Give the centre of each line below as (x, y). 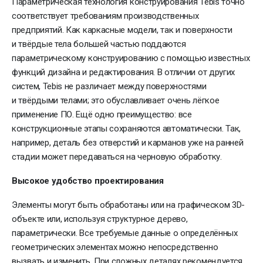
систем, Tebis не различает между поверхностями (109, 86)
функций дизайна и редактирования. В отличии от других (124, 72)
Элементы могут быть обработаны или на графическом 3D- (129, 205)
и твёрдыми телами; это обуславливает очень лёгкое (116, 100)
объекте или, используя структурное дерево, (100, 219)
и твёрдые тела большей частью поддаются (99, 44)
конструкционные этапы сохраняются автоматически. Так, (127, 128)
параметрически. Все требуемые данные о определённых (125, 233)
